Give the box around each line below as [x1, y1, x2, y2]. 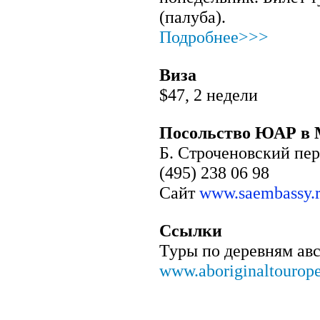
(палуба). [159, 6, 226, 26]
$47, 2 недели [159, 84, 258, 104]
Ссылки [159, 220, 222, 240]
